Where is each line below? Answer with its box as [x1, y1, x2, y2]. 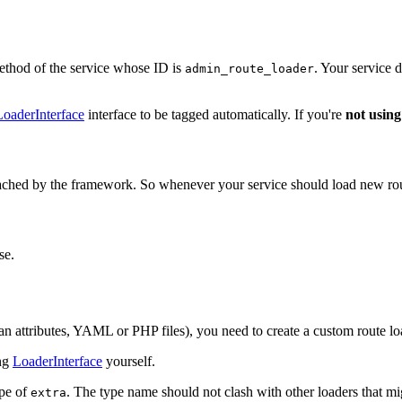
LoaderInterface [13, 354, 102, 370]
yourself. [102, 354, 155, 370]
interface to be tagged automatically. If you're [84, 107, 345, 123]
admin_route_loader [185, 62, 314, 76]
